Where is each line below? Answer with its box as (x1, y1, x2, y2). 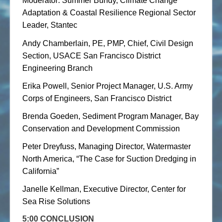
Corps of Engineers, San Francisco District (22, 94, 173, 103)
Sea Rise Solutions (22, 197, 92, 206)
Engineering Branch (22, 63, 93, 72)
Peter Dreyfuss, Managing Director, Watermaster (22, 142, 191, 151)
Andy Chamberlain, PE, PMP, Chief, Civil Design (22, 39, 193, 48)
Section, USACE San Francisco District (22, 51, 161, 60)
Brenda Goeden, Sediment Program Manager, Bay (22, 112, 199, 121)
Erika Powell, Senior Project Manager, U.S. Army (22, 81, 193, 90)
